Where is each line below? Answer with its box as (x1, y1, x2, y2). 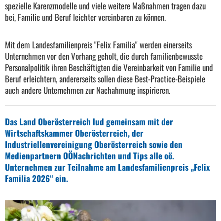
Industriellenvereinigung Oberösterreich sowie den (5, 138, 183, 151)
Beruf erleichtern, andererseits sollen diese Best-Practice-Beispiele (5, 73, 205, 85)
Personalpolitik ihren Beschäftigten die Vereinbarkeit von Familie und (5, 61, 213, 74)
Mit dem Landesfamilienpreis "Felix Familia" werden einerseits (5, 38, 192, 51)
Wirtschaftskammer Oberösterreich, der (5, 127, 144, 140)
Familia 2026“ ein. (5, 172, 68, 185)
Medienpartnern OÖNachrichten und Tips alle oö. (5, 149, 174, 162)
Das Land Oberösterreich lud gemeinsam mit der (5, 115, 173, 128)
